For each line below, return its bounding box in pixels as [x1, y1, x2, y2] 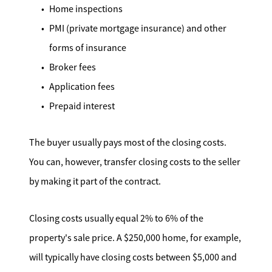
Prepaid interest [49, 100, 115, 112]
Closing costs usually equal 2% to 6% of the [29, 212, 203, 225]
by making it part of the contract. [29, 175, 161, 188]
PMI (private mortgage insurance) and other [49, 22, 226, 35]
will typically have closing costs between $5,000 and [29, 251, 237, 263]
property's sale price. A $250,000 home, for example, [29, 231, 241, 244]
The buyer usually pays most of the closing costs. [29, 137, 226, 149]
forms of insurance [49, 41, 126, 54]
